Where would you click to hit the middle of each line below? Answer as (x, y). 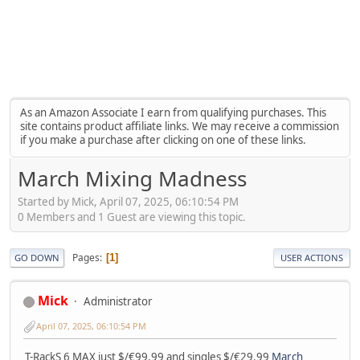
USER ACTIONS (312, 258)
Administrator (118, 302)
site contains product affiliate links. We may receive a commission (179, 126)
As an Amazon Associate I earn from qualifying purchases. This (173, 112)
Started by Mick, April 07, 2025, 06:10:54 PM (128, 202)
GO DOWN (37, 258)
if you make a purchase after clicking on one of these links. (163, 139)
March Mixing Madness (132, 178)
